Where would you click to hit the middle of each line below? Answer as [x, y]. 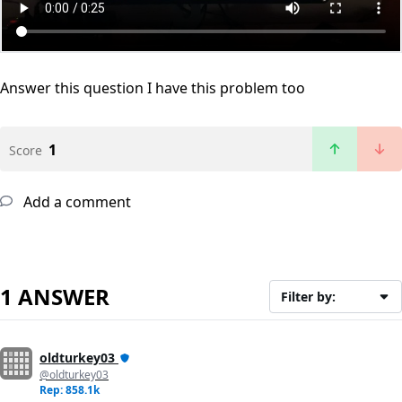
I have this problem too [226, 87]
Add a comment [75, 201]
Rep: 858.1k [70, 389]
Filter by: [309, 296]
